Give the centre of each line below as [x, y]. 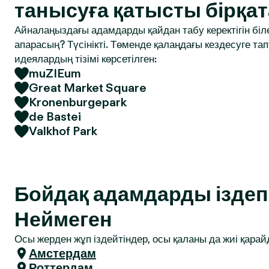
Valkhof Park [63, 131]
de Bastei [55, 116]
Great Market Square [88, 88]
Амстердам [62, 253]
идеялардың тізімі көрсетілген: [86, 59]
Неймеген [63, 219]
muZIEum [55, 73]
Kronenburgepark [78, 102]
